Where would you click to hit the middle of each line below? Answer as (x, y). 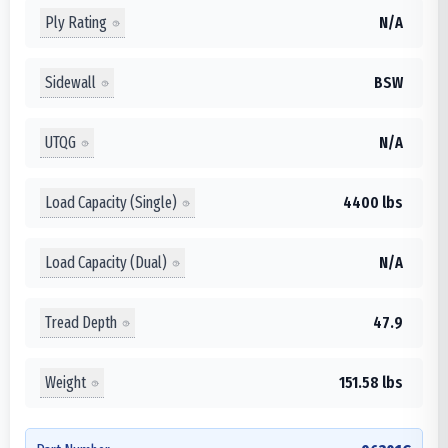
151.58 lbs (371, 382)
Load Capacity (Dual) (106, 262)
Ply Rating (76, 22)
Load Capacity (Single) (111, 202)
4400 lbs (373, 202)
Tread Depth (81, 322)
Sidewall (70, 82)
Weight (65, 382)
